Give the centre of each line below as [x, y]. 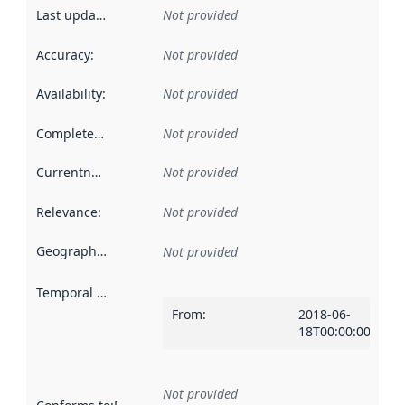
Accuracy [63, 54]
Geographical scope [101, 251]
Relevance [66, 212]
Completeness [99, 133]
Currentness [96, 173]
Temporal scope [101, 292]
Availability [69, 94]
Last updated [100, 15]
